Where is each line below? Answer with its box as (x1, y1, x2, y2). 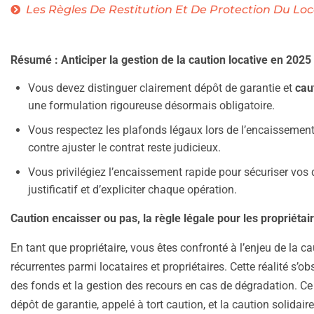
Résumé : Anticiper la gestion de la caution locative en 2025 (11, 53, 311, 67)
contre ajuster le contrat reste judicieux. (28, 141, 221, 155)
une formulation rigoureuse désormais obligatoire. (28, 99, 275, 113)
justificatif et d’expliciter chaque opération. (28, 183, 237, 197)
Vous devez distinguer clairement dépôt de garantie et (28, 81, 295, 95)
